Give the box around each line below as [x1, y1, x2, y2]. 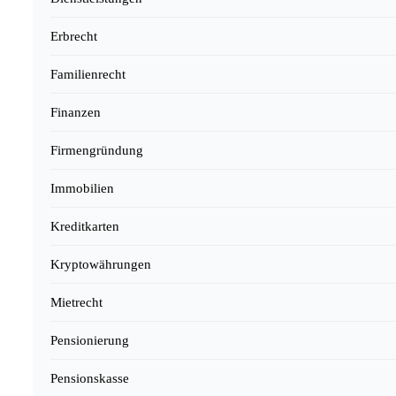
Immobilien [50, 181, 114, 196]
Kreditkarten [50, 219, 119, 234]
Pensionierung [50, 333, 129, 348]
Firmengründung [50, 143, 143, 158]
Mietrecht [50, 295, 103, 310]
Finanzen [50, 105, 101, 120]
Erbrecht [50, 29, 97, 44]
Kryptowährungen [50, 257, 151, 272]
